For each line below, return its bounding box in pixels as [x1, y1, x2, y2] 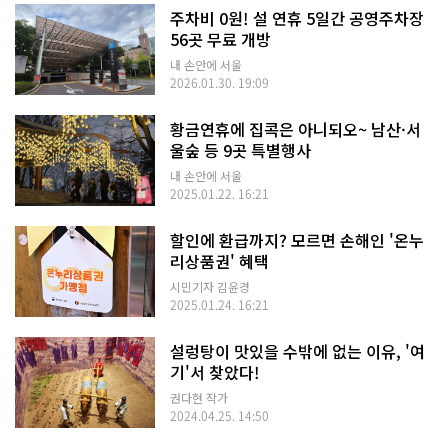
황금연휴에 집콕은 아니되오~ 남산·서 [170, 117, 421, 142]
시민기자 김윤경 [170, 278, 250, 296]
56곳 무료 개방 [170, 27, 271, 52]
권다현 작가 [170, 389, 228, 407]
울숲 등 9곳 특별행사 [170, 138, 311, 163]
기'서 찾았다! [170, 360, 260, 385]
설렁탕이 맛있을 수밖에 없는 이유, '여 [170, 339, 425, 364]
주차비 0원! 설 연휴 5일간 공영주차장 [170, 6, 424, 31]
